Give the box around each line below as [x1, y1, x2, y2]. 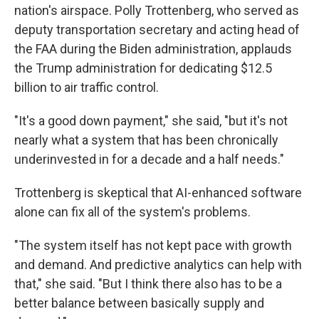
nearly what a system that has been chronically [14, 132, 278, 148]
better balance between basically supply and [14, 296, 264, 311]
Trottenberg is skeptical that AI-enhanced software [14, 185, 302, 201]
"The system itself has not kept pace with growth [14, 238, 292, 253]
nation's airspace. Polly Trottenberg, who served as [14, 3, 299, 19]
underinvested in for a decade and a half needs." [14, 152, 284, 167]
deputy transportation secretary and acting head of [14, 22, 300, 38]
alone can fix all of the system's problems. [14, 204, 251, 220]
